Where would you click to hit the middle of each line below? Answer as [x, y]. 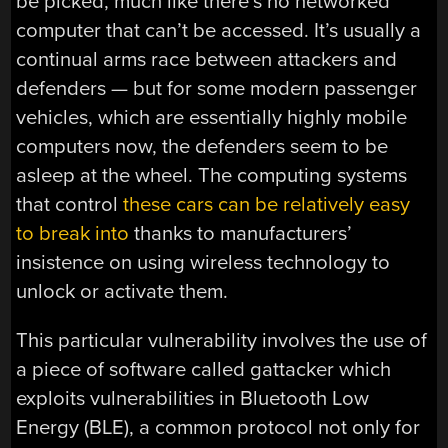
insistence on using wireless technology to [203, 262]
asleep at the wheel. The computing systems [212, 175]
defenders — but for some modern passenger [217, 88]
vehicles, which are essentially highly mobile [212, 117]
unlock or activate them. [122, 291]
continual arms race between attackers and [207, 59]
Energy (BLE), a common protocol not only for [218, 427]
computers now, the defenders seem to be [202, 146]
